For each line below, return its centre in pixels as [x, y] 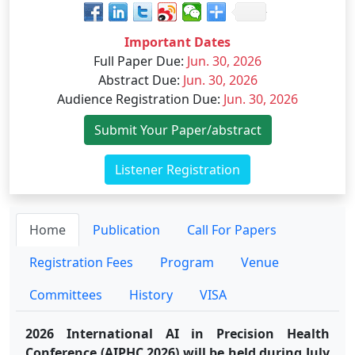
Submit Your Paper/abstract [177, 130]
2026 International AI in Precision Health [177, 334]
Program [187, 263]
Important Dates [177, 42]
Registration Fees [81, 263]
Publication [126, 230]
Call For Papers [232, 230]
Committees [66, 295]
